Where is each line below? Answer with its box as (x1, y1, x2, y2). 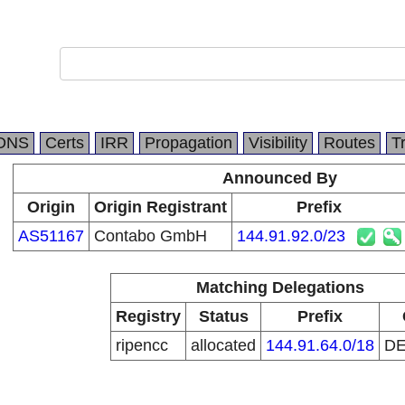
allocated (191, 336, 256, 354)
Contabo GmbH (94, 227, 207, 245)
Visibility (249, 134, 307, 152)
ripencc (116, 336, 168, 354)
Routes (324, 134, 375, 152)
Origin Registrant (94, 198, 227, 216)
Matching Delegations (195, 278, 364, 297)
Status (198, 307, 249, 325)
